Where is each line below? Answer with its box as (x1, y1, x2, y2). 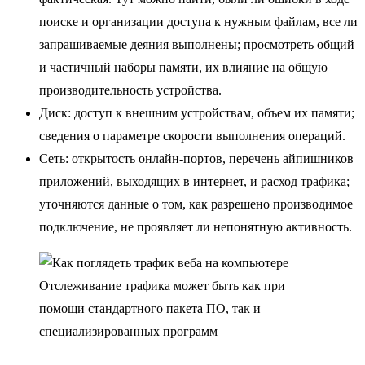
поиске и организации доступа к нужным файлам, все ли (39, 15, 358, 29)
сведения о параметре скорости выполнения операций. (39, 129, 345, 143)
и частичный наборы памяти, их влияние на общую (39, 60, 328, 75)
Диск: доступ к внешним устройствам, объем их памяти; (39, 106, 354, 121)
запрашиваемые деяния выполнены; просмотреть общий (39, 37, 354, 52)
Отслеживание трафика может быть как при (39, 279, 285, 293)
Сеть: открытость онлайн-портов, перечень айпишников (39, 152, 354, 166)
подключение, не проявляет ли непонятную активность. (39, 220, 352, 235)
